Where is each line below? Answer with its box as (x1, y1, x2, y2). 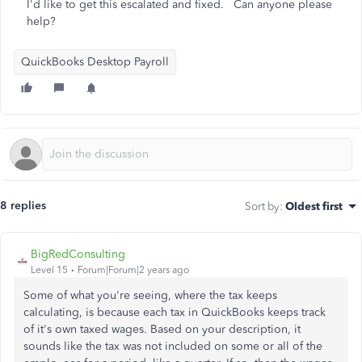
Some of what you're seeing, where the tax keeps (23, 288, 277, 302)
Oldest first (285, 200, 343, 213)
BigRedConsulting (31, 247, 125, 261)
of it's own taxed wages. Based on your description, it (23, 322, 301, 336)
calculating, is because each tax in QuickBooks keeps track (23, 305, 326, 319)
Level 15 (31, 264, 68, 276)
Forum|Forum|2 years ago (78, 264, 189, 276)
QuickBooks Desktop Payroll (21, 55, 169, 69)
